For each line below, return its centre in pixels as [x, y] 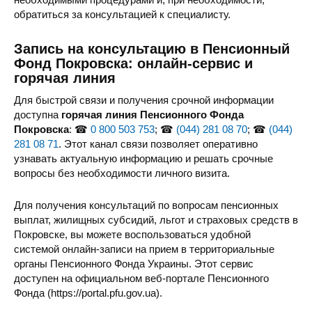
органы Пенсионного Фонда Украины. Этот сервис [134, 264]
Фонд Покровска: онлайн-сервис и [133, 64]
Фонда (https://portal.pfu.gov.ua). [88, 293]
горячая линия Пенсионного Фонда [153, 115]
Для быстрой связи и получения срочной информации [144, 100]
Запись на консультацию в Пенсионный [152, 49]
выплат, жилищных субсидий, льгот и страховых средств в [156, 220]
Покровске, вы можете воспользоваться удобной [132, 235]
